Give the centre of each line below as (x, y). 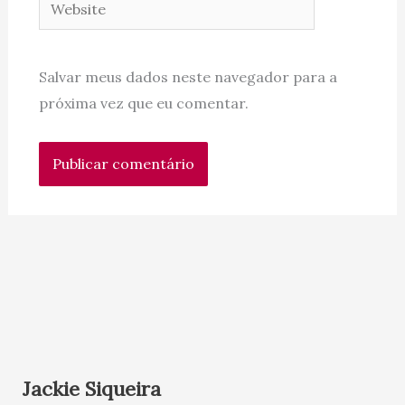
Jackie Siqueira (91, 389)
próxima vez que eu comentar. (143, 104)
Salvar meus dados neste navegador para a (188, 77)
